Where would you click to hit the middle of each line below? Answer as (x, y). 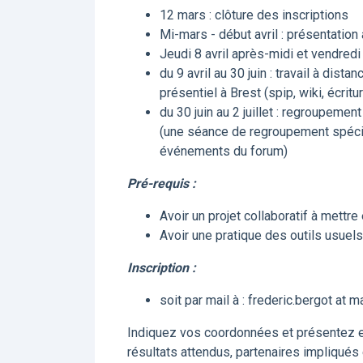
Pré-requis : (162, 184)
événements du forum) (224, 151)
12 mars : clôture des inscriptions (254, 15)
